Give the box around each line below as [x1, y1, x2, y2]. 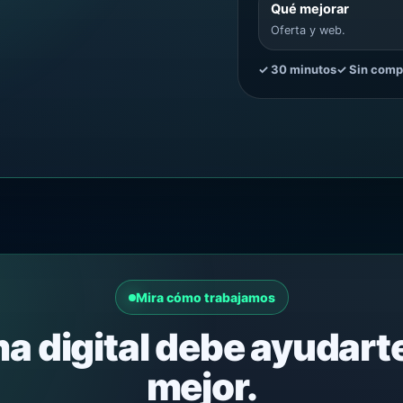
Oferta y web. [270, 22, 345, 37]
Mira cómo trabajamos [135, 290, 275, 305]
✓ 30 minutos [257, 61, 336, 76]
